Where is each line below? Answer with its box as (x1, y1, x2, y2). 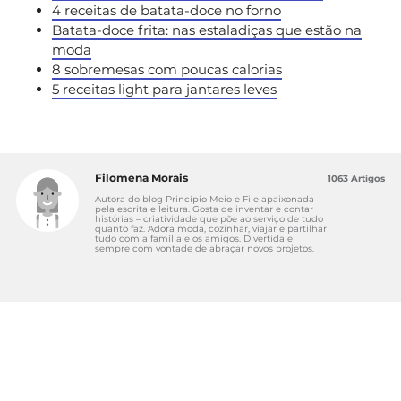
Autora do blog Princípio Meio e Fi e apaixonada (95, 192, 314, 205)
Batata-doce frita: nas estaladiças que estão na (52, 21, 362, 38)
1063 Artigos (328, 172, 385, 184)
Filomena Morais (95, 170, 188, 184)
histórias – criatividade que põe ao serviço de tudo (95, 212, 323, 225)
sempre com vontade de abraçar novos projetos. (95, 242, 314, 254)
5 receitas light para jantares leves (52, 80, 277, 98)
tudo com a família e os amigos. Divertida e (95, 232, 293, 244)
